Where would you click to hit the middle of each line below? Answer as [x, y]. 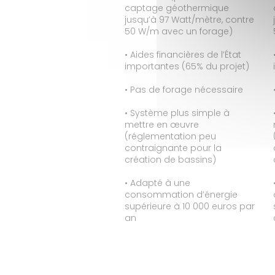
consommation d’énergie [181, 195]
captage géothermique [177, 8]
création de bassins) [170, 160]
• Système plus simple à [177, 113]
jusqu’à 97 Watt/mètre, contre [189, 20]
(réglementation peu [170, 137]
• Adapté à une [157, 183]
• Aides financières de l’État [183, 55]
